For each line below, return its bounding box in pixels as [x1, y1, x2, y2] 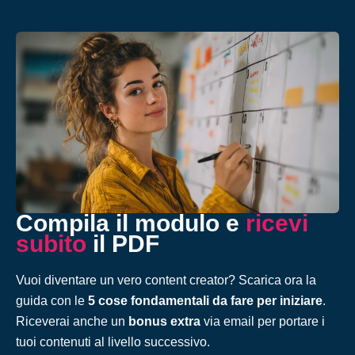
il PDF [86, 231, 159, 258]
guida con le [16, 294, 88, 308]
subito [16, 231, 86, 258]
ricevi [246, 210, 308, 237]
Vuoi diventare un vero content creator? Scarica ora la [16, 273, 316, 288]
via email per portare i [200, 315, 325, 329]
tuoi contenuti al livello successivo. [16, 335, 210, 349]
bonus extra [128, 315, 200, 329]
